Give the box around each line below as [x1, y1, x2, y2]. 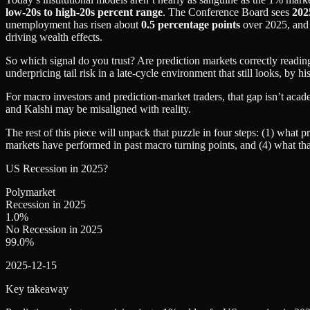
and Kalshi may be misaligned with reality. [6, 102, 191, 115]
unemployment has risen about [6, 18, 141, 30]
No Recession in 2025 [6, 223, 102, 235]
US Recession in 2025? [6, 162, 108, 174]
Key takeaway [6, 282, 69, 295]
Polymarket [6, 185, 55, 198]
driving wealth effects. [6, 30, 102, 43]
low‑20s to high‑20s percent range [6, 6, 163, 18]
